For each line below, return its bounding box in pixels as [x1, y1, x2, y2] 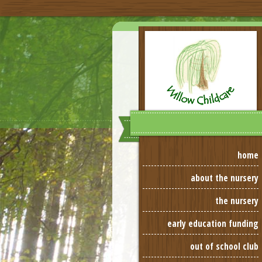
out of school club [190, 240, 258, 253]
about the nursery [191, 172, 258, 184]
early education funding [167, 218, 258, 230]
